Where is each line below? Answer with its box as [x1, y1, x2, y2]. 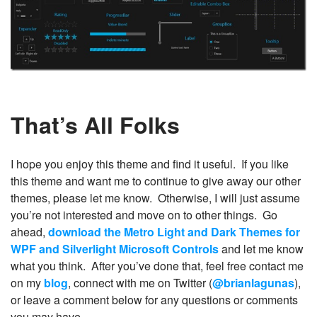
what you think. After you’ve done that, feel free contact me [11, 257, 304, 274]
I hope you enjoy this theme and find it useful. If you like [11, 155, 289, 172]
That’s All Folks [11, 108, 180, 141]
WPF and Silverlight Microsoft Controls [11, 240, 219, 257]
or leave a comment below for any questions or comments [11, 291, 298, 308]
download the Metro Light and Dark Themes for [48, 223, 300, 240]
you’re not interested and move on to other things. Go [11, 206, 277, 223]
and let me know [219, 240, 304, 257]
